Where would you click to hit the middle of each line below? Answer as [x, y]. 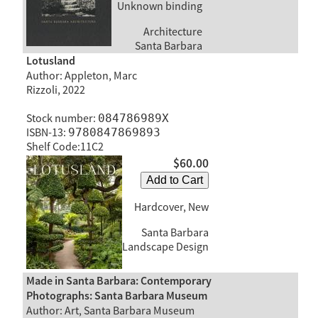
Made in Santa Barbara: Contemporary [119, 281]
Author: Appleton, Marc [81, 76]
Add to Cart [174, 180]
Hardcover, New [171, 207]
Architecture [171, 32]
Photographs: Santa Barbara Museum [116, 296]
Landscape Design [165, 247]
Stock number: [62, 119]
